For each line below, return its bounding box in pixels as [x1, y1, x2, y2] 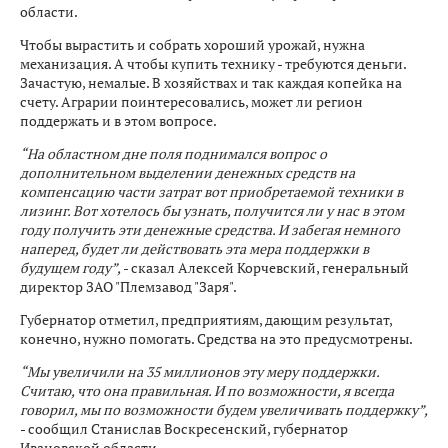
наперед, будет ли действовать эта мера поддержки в [20, 239, 369, 258]
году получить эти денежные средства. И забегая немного [20, 220, 400, 239]
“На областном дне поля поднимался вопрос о [20, 144, 327, 163]
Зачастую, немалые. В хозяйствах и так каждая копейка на [20, 73, 402, 92]
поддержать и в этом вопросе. [20, 111, 219, 130]
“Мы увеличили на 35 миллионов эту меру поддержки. [20, 362, 379, 381]
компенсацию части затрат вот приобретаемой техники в [20, 182, 403, 201]
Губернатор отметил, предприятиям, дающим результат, [20, 310, 392, 329]
